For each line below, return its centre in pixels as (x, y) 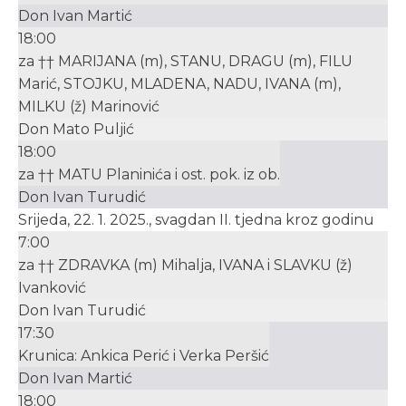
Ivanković (52, 288)
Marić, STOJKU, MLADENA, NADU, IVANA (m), (179, 84)
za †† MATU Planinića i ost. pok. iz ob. (149, 174)
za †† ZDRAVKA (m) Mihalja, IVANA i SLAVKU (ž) (185, 265)
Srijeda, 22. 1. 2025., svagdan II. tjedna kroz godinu (196, 220)
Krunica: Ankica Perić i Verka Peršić (144, 356)
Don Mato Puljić (76, 129)
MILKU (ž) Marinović (89, 106)
